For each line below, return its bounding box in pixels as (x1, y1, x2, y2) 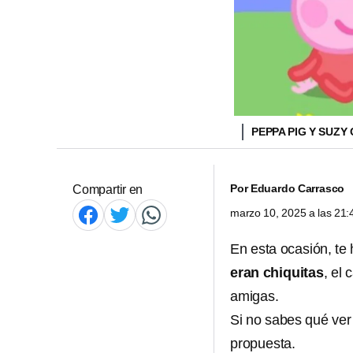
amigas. (230, 288, 279, 304)
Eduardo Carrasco (250, 182, 345, 195)
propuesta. (230, 336, 296, 351)
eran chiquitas (230, 265, 324, 281)
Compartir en (72, 183, 143, 196)
